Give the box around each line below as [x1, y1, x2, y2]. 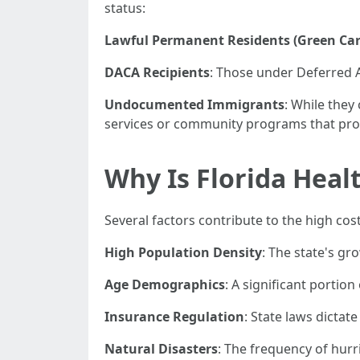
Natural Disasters [104, 340, 218, 358]
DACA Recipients [104, 63, 210, 81]
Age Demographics [104, 276, 225, 293]
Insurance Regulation [104, 308, 244, 325]
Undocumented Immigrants [104, 96, 284, 113]
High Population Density [104, 243, 262, 261]
